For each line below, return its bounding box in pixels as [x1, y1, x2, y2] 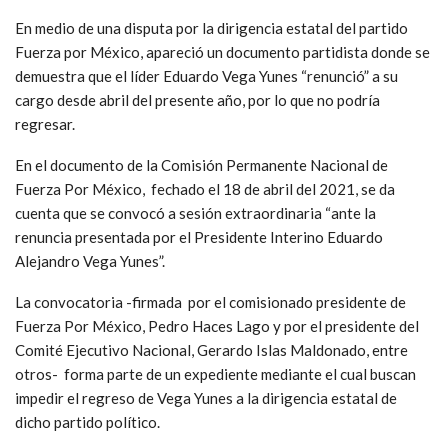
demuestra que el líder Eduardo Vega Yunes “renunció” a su [15, 66, 398, 85]
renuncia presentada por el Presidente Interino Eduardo [15, 227, 383, 246]
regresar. [15, 114, 75, 133]
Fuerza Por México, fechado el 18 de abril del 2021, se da [15, 179, 395, 198]
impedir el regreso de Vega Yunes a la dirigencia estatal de [15, 388, 397, 407]
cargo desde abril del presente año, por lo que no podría [15, 90, 380, 109]
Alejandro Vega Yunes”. [15, 251, 165, 270]
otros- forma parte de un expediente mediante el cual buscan [15, 364, 416, 383]
